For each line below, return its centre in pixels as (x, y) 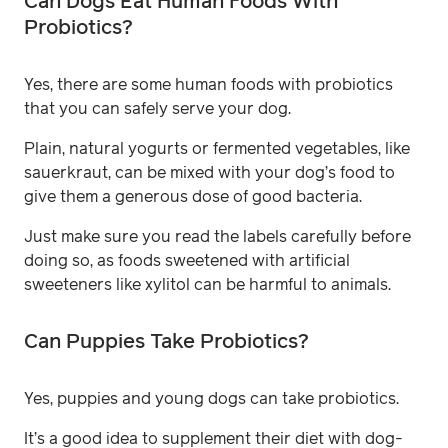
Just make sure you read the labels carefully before (217, 236)
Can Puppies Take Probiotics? (166, 341)
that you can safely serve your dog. (159, 108)
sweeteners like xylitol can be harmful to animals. (207, 284)
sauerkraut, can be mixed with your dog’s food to (209, 172)
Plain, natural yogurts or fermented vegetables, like (217, 148)
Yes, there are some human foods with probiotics (208, 84)
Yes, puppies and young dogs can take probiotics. (213, 398)
